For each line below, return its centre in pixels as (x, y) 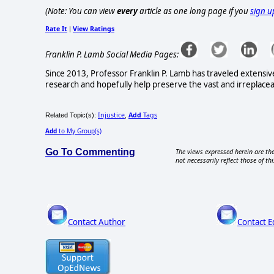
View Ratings (94, 29)
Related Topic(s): (72, 115)
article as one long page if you (194, 11)
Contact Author (97, 222)
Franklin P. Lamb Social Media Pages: (112, 54)
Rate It (56, 29)
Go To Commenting (90, 152)
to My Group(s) (79, 131)
